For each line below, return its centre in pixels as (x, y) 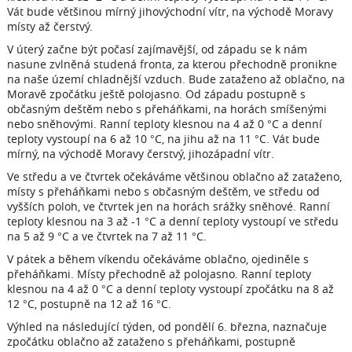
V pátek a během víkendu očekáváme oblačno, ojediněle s (158, 259)
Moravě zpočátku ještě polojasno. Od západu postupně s (156, 94)
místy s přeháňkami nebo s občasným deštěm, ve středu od (163, 191)
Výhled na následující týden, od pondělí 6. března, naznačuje (167, 326)
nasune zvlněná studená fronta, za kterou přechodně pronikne (172, 64)
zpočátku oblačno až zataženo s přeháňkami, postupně (151, 341)
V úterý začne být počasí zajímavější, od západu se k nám (157, 49)
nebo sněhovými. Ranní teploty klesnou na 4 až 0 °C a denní (164, 124)
